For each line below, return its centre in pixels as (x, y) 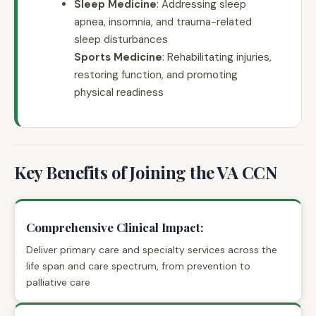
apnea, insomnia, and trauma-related (163, 22)
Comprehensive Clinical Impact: (115, 227)
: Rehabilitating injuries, (217, 57)
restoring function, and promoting (156, 74)
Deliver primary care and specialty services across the (152, 249)
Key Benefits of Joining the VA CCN (145, 172)
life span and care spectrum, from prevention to (138, 266)
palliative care (58, 282)
